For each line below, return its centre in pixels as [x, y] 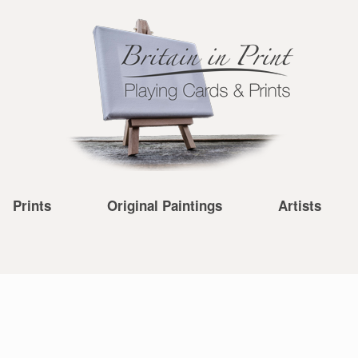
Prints [32, 205]
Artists [300, 205]
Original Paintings [165, 205]
